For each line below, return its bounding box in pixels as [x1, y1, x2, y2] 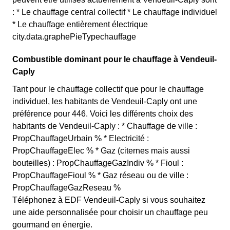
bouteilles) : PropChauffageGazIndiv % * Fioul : [12, 159, 183, 167]
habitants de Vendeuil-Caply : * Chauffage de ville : [12, 122, 197, 130]
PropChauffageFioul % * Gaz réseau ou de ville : [12, 171, 188, 180]
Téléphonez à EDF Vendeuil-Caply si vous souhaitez [12, 196, 205, 204]
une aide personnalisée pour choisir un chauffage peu [12, 208, 208, 217]
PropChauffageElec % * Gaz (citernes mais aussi [12, 146, 190, 155]
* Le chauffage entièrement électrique [12, 20, 148, 29]
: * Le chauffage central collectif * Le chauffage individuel [12, 8, 217, 16]
